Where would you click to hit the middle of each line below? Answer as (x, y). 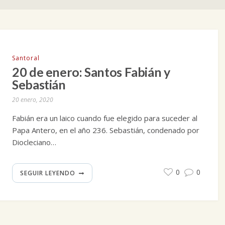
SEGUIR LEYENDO (48, 173)
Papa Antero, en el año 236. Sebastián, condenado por (106, 130)
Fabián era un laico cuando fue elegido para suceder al (105, 118)
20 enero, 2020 (33, 100)
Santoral (26, 58)
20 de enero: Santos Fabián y (91, 72)
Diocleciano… (34, 142)
